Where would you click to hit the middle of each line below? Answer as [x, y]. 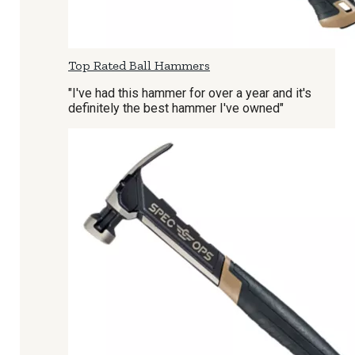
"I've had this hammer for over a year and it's [190, 93]
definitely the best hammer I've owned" [176, 108]
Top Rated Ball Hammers [139, 65]
